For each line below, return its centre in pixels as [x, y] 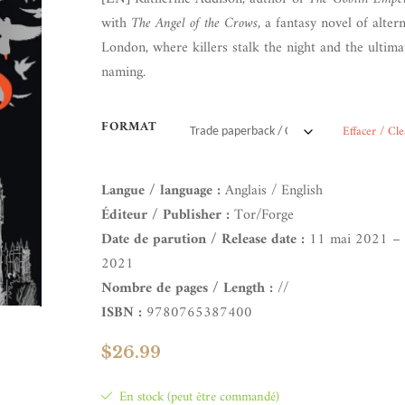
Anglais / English [272, 191]
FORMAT [130, 127]
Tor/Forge [262, 215]
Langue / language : [161, 191]
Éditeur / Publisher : [166, 215]
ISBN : [122, 313]
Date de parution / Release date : [203, 240]
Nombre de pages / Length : [188, 288]
